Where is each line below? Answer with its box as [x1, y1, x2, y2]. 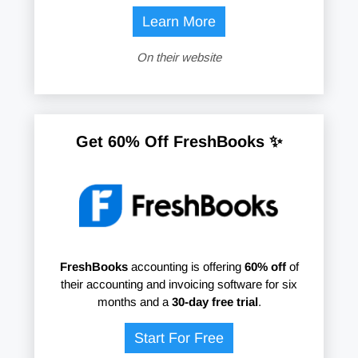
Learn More [142, 14, 216, 30]
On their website [137, 50, 221, 65]
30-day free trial [171, 295, 258, 309]
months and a [97, 295, 172, 309]
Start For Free [134, 330, 224, 347]
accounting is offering [127, 260, 245, 274]
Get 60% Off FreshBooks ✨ [76, 133, 282, 151]
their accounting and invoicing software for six [61, 277, 297, 292]
